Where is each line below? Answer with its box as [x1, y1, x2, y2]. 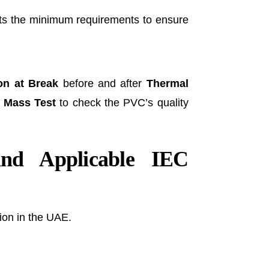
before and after [58, 77, 147, 89]
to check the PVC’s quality [56, 96, 189, 109]
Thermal [146, 77, 189, 89]
